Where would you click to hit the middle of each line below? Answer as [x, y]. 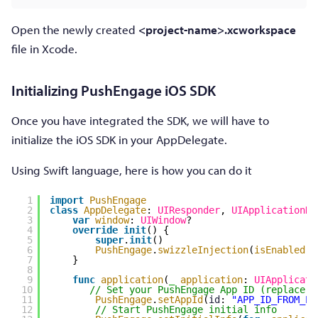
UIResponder [188, 210]
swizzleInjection [203, 250]
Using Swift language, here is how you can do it [132, 170]
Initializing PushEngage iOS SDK [114, 90]
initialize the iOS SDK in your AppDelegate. [119, 139]
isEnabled [279, 250]
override [95, 230]
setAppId [180, 300]
